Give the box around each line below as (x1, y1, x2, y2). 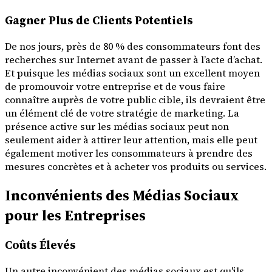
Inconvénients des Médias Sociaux (5, 185, 239, 205)
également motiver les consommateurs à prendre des (5, 146, 253, 160)
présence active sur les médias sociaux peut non (5, 120, 229, 134)
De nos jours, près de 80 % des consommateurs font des (5, 39, 260, 53)
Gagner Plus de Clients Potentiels (5, 13, 193, 29)
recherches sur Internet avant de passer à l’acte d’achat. (5, 53, 262, 67)
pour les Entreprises (5, 205, 146, 225)
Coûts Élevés (5, 237, 76, 253)
